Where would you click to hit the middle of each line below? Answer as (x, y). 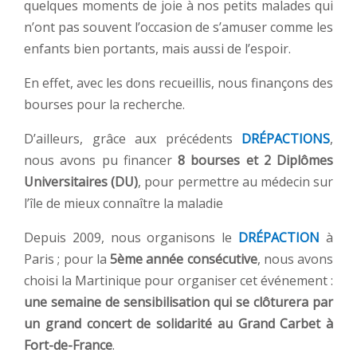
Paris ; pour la (67, 259)
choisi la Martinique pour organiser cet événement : (178, 281)
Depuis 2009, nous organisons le (131, 238)
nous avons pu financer (101, 161)
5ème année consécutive (184, 259)
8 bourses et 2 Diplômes (255, 161)
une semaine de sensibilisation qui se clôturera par (178, 302)
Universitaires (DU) (81, 182)
